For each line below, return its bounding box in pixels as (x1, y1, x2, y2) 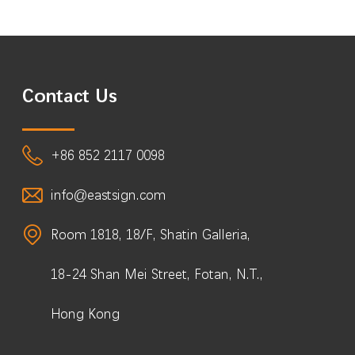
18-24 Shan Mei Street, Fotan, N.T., (50, 266, 263, 282)
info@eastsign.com (50, 187, 166, 203)
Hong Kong (50, 306, 120, 322)
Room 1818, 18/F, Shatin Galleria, (50, 227, 250, 242)
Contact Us (21, 86, 116, 107)
